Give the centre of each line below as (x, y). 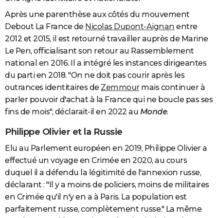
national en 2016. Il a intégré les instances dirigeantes (106, 63)
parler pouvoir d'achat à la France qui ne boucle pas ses (109, 99)
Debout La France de (45, 26)
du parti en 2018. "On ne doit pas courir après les (95, 75)
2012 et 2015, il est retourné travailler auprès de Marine (107, 38)
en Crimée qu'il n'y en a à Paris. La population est (96, 197)
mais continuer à (172, 87)
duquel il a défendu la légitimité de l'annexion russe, (103, 173)
